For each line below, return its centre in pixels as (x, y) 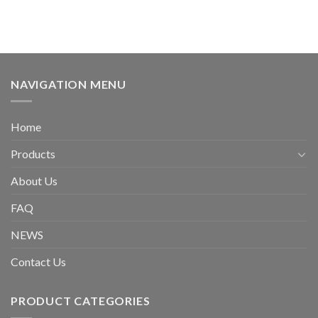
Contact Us (38, 262)
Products (33, 154)
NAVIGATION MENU (68, 84)
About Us (34, 181)
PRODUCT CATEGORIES (81, 301)
